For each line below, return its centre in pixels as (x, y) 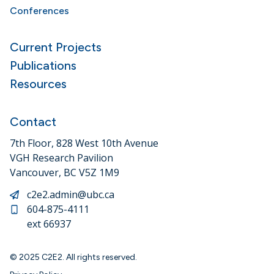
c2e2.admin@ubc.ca (71, 194)
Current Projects (56, 47)
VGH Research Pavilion (61, 158)
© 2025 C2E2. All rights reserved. (73, 257)
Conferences (39, 11)
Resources (38, 84)
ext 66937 (49, 224)
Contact (33, 122)
